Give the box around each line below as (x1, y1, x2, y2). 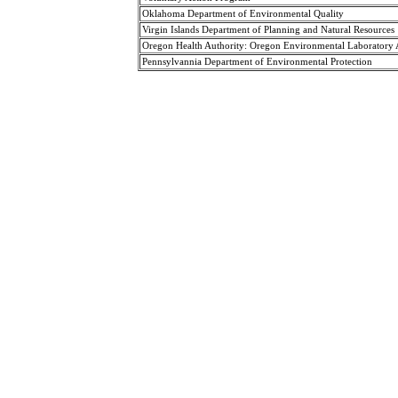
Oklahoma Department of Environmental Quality (141, 8, 344, 19)
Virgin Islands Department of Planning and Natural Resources (141, 24, 394, 35)
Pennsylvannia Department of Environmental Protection (141, 56, 372, 67)
